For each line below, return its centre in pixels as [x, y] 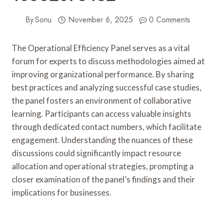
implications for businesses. [62, 192]
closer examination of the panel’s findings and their [103, 179]
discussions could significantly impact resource [96, 153]
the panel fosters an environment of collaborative [101, 100]
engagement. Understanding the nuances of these [102, 140]
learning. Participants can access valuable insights [101, 114]
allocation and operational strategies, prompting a [103, 166]
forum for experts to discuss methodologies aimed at [108, 61]
